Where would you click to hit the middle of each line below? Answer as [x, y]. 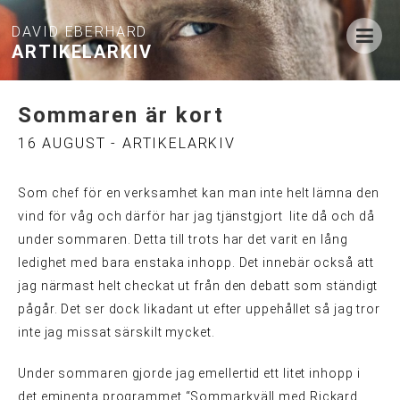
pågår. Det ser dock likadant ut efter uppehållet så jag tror [199, 309]
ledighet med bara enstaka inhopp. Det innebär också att [196, 262]
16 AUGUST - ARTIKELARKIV [127, 143]
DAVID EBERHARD [80, 31]
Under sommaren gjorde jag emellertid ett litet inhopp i [189, 373]
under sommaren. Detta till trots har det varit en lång [183, 239]
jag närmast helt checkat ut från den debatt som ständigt [198, 286]
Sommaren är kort [121, 115]
